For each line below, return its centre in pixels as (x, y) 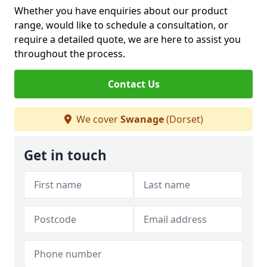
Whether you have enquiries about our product (121, 11)
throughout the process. (70, 54)
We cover (97, 119)
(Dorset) (183, 119)
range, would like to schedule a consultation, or (121, 25)
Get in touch (65, 155)
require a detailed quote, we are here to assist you (128, 39)
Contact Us (133, 84)
